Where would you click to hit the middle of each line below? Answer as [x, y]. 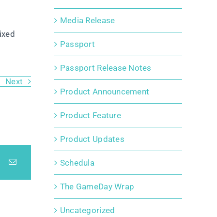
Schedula [77, 163]
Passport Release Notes [106, 68]
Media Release [87, 21]
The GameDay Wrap [97, 187]
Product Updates [92, 139]
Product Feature [90, 116]
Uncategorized [87, 210]
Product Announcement [105, 92]
